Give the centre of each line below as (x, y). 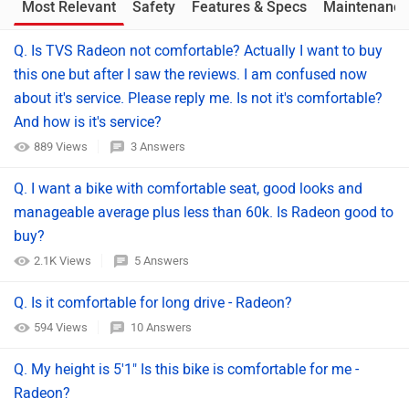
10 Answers (161, 327)
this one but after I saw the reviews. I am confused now (190, 74)
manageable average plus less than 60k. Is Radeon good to (204, 212)
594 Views (62, 327)
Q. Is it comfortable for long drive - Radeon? (153, 303)
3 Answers (158, 147)
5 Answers (162, 261)
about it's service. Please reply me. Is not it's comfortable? (198, 98)
